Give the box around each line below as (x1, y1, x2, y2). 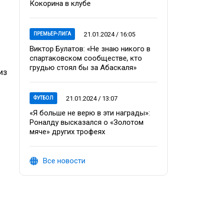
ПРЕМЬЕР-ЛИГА (34, 31, 71, 37)
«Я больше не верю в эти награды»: (30, 109, 150, 117)
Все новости (43, 156, 85, 165)
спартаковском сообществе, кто (30, 54, 142, 63)
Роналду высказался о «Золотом (30, 118, 144, 127)
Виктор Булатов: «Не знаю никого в (30, 44, 150, 53)
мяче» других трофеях (30, 127, 105, 136)
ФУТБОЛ (34, 95, 53, 101)
